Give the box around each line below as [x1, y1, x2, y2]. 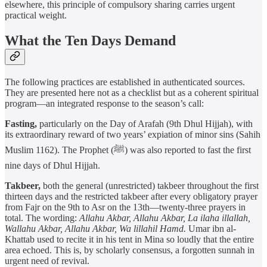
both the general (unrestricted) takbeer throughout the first [41, 180, 259, 191]
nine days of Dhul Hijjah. [5, 160, 100, 170]
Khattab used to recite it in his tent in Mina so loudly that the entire [5, 234, 254, 244]
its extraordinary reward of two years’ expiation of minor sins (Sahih [5, 129, 260, 139]
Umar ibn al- [186, 223, 236, 234]
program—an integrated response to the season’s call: [5, 98, 204, 108]
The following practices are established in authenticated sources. [5, 76, 245, 87]
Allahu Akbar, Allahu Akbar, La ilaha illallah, [79, 212, 250, 223]
